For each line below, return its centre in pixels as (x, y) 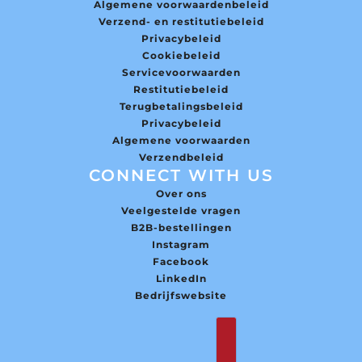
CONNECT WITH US (181, 176)
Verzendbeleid (181, 158)
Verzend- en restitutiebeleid (181, 22)
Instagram (181, 245)
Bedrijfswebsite (181, 296)
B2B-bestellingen (181, 228)
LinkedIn (181, 279)
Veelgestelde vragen (181, 211)
